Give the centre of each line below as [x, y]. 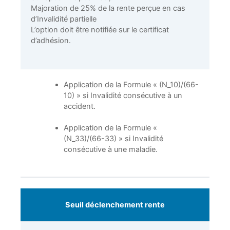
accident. [79, 106]
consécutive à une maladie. [110, 149]
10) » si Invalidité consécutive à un [123, 95]
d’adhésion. [51, 41]
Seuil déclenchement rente [115, 205]
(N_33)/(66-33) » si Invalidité [113, 138]
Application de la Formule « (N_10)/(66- [131, 84]
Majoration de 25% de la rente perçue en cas [108, 8]
